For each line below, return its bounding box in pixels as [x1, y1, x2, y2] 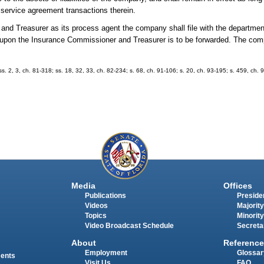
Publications [84, 192, 126, 200]
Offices [223, 181, 252, 191]
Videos [84, 202, 108, 210]
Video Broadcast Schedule [84, 222, 174, 230]
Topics [84, 212, 107, 220]
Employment [84, 249, 127, 256]
